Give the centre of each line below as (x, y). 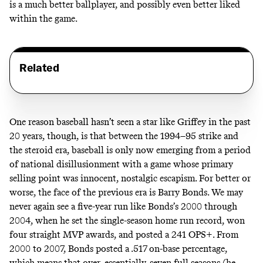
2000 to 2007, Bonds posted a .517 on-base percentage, (118, 249)
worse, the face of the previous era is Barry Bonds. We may (126, 193)
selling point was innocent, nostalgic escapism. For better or (130, 178)
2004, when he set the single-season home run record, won (127, 221)
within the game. (43, 19)
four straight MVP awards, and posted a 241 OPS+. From (124, 235)
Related (39, 68)
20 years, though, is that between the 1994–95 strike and (124, 136)
